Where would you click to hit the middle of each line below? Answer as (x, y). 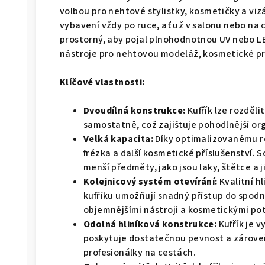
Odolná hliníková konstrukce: (150, 224)
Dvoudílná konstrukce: (135, 111)
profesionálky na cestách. (140, 253)
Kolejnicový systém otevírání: (151, 182)
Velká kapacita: (118, 139)
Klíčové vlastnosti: (102, 82)
